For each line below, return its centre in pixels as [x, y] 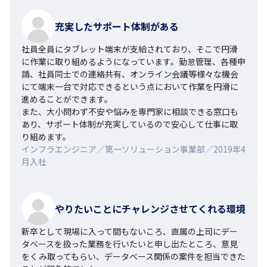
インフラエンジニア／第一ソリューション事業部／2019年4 [133, 149]
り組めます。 [46, 136]
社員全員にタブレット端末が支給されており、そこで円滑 [130, 49]
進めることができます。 [67, 99]
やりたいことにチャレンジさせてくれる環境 [150, 208]
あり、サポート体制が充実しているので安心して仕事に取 [130, 124]
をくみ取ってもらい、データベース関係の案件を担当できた [133, 256]
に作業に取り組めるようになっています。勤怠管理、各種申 [133, 61]
